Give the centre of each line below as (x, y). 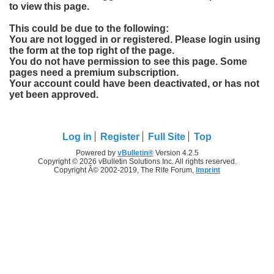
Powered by (96, 153)
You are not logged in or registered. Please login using (135, 39)
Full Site (167, 136)
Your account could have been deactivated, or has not (134, 83)
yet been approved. (54, 94)
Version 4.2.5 (176, 153)
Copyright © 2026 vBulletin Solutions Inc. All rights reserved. (137, 161)
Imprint (208, 170)
